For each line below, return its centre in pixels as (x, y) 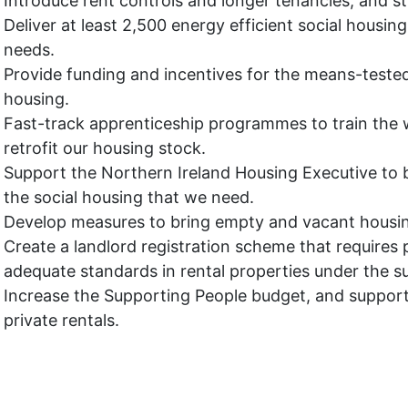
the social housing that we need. (129, 197)
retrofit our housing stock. (105, 148)
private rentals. (61, 320)
